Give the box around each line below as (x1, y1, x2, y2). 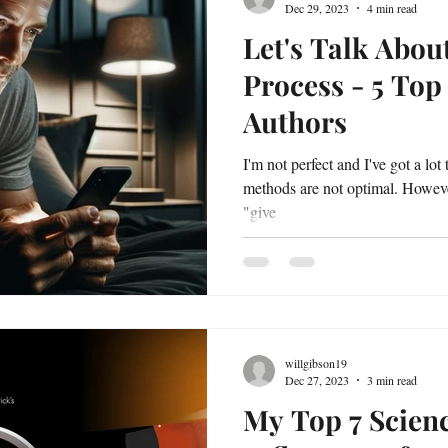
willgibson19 (285, 354, 347, 371)
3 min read (367, 372, 417, 388)
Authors (243, 102, 347, 140)
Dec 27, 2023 (285, 372, 349, 388)
